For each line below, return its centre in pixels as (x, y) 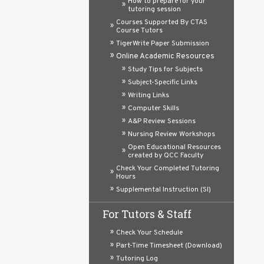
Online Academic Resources (165, 57)
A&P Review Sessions (162, 121)
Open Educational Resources (174, 147)
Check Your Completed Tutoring (168, 169)
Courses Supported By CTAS (162, 22)
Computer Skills (154, 108)
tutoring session (154, 9)
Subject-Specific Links (163, 82)
